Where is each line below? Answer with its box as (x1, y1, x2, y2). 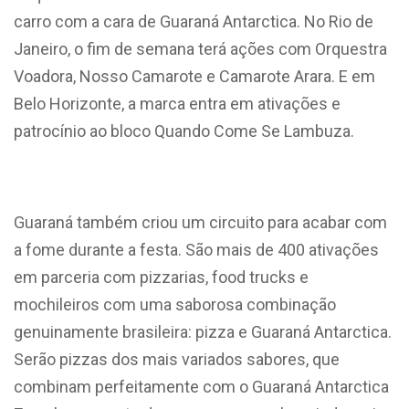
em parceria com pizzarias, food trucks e (14, 267, 309, 287)
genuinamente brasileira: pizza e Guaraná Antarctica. (14, 321, 392, 341)
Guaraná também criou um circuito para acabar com (14, 212, 387, 232)
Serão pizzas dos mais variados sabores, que (14, 349, 340, 369)
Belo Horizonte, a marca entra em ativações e (14, 93, 341, 113)
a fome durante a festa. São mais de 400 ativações (14, 239, 379, 259)
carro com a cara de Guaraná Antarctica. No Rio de (14, 11, 373, 31)
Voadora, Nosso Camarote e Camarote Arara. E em (14, 66, 375, 86)
